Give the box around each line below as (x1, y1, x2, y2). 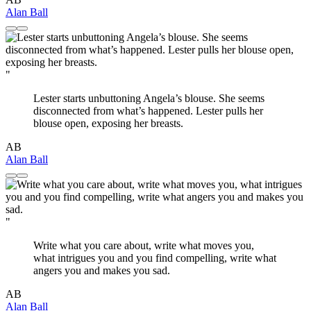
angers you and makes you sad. (33, 264, 170, 276)
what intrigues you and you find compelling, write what (33, 251, 276, 264)
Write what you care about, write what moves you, (33, 239, 254, 251)
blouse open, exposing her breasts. (33, 117, 183, 129)
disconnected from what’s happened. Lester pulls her (33, 104, 263, 117)
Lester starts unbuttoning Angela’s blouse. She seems (33, 92, 264, 104)
